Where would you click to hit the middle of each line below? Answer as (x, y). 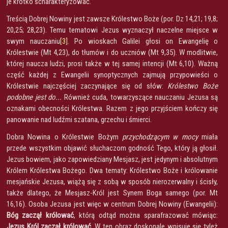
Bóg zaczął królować (40, 215)
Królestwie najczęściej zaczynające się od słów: (87, 86)
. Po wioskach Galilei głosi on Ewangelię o (142, 41)
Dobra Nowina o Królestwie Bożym (64, 137)
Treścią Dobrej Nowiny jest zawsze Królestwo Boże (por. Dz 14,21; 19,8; (112, 19)
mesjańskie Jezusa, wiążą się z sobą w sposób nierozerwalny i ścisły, (112, 181)
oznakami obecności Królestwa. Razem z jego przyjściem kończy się (112, 108)
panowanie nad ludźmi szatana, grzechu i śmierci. (79, 119)
